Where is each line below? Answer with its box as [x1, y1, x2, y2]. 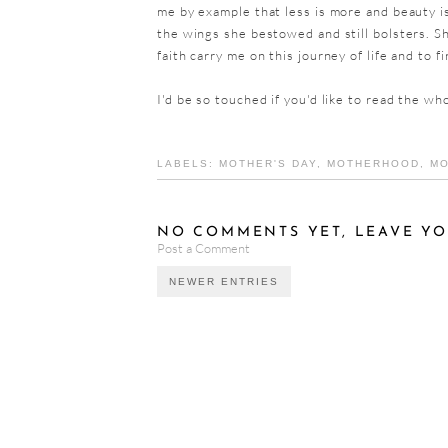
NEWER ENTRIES [169, 276, 279, 287]
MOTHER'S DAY [219, 158, 317, 169]
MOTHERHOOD [327, 158, 420, 169]
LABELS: [157, 158, 219, 169]
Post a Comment [157, 240, 250, 256]
